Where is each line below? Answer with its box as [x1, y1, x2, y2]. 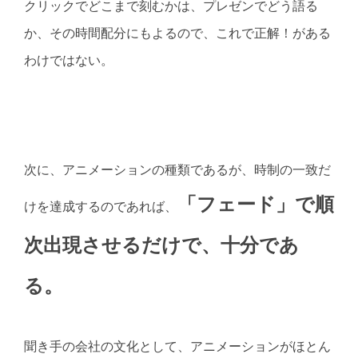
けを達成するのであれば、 [24, 199, 177, 213]
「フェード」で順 [177, 193, 334, 215]
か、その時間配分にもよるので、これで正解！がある [24, 26, 331, 41]
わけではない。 [24, 54, 113, 68]
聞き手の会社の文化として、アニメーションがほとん [24, 340, 331, 354]
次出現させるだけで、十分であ [24, 233, 299, 256]
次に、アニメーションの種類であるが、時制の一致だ [24, 162, 331, 177]
